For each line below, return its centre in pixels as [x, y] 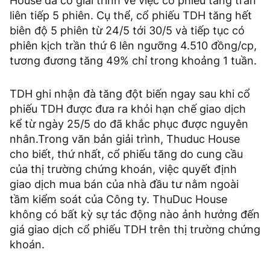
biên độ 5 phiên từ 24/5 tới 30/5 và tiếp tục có [127, 30]
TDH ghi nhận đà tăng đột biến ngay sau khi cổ [130, 93]
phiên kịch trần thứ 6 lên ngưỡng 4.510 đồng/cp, [133, 45]
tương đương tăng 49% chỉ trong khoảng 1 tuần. [133, 60]
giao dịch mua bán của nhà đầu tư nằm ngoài [124, 184]
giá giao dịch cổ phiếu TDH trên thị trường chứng [135, 229]
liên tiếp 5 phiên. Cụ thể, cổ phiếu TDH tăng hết [131, 15]
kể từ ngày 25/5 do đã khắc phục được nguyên [129, 124]
